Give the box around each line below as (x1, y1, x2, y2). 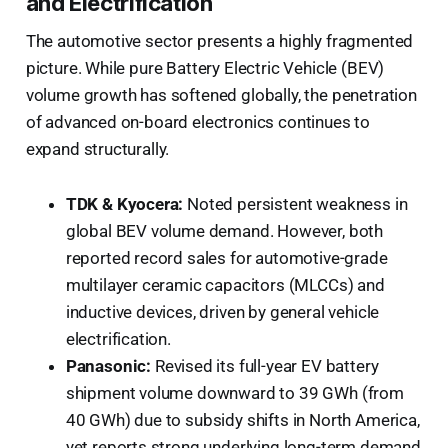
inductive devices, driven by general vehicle (65, 301, 380, 322)
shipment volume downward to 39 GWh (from (65, 382, 404, 403)
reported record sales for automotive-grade (65, 247, 388, 268)
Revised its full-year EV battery (151, 355, 379, 376)
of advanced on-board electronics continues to (25, 111, 371, 132)
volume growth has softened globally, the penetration (25, 84, 417, 105)
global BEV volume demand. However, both (65, 220, 384, 241)
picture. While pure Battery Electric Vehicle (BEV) (25, 57, 385, 78)
